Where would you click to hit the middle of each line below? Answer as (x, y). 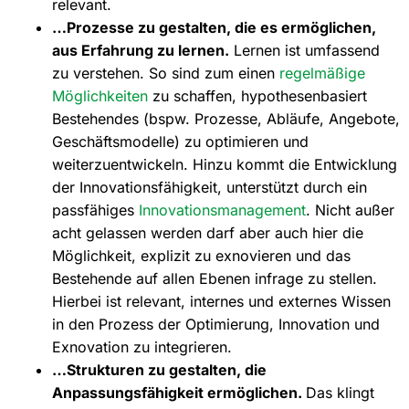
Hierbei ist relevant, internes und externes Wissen (221, 301)
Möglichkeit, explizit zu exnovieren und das (201, 255)
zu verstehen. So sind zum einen (163, 73)
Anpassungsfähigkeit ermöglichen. (178, 392)
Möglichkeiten (102, 95)
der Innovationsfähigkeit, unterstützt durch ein (209, 187)
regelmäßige (320, 73)
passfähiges (95, 210)
